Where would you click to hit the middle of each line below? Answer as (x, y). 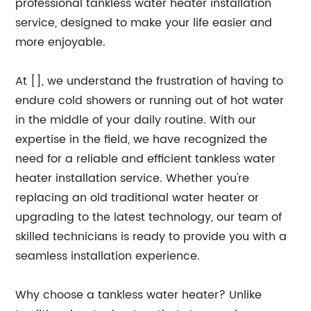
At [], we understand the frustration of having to (150, 81)
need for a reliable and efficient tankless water (146, 159)
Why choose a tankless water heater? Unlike (139, 295)
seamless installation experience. (108, 256)
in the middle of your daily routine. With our (136, 120)
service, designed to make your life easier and (144, 23)
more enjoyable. (61, 42)
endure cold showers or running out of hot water (150, 101)
